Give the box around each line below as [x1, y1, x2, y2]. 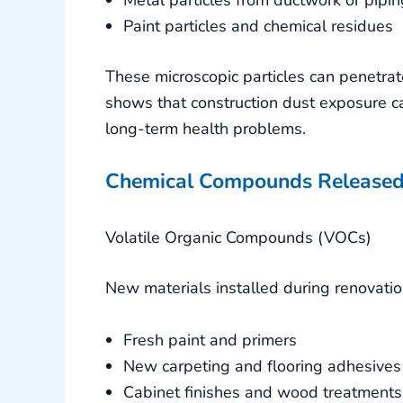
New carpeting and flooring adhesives [123, 355, 401, 378]
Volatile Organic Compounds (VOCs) [105, 227, 372, 249]
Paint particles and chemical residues [123, 14, 393, 37]
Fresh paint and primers [123, 329, 297, 352]
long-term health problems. [105, 117, 306, 139]
